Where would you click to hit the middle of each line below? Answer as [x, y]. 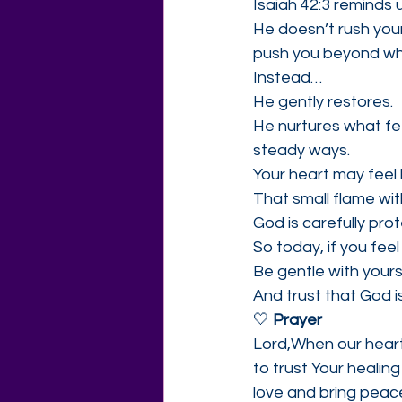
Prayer [297, 320]
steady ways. [301, 150]
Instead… [288, 78]
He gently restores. [323, 102]
